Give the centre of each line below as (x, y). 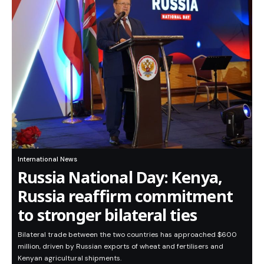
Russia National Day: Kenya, (120, 177)
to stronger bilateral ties (107, 215)
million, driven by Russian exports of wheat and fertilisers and (121, 247)
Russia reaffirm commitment (125, 196)
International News (47, 159)
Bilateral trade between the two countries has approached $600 (127, 235)
